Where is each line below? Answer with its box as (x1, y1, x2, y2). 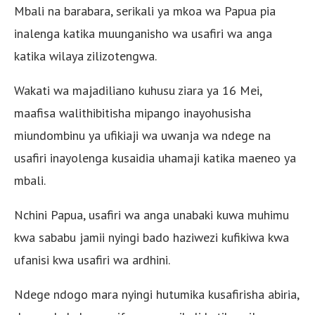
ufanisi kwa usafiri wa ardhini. (14, 251, 170, 268)
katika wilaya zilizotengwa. (14, 47, 157, 64)
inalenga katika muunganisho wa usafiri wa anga (14, 25, 272, 41)
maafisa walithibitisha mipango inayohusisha (14, 104, 251, 121)
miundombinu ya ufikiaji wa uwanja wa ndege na (14, 127, 271, 143)
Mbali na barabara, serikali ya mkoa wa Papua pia (14, 2, 276, 19)
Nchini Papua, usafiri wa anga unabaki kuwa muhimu (14, 206, 289, 223)
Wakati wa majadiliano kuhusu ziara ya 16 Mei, (14, 82, 262, 98)
